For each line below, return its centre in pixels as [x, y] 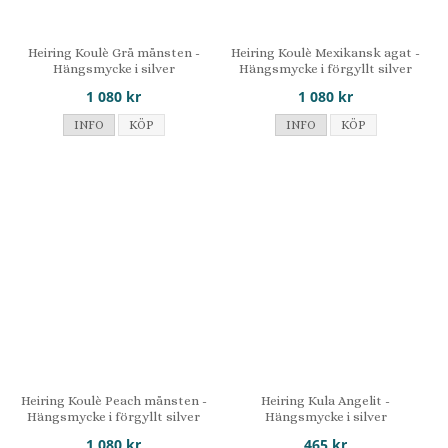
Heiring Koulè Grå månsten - [113, 52]
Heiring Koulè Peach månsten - [113, 400]
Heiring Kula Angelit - [326, 400]
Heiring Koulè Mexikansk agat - [326, 52]
